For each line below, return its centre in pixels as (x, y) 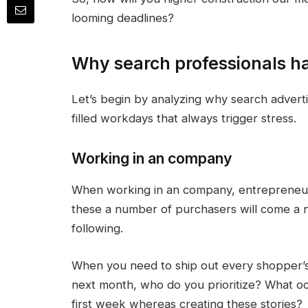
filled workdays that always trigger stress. (184, 118)
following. (99, 229)
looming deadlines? (124, 18)
